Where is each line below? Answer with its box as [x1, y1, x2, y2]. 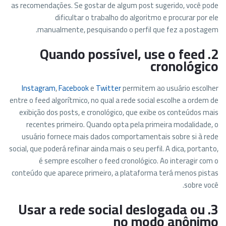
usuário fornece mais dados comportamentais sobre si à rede [22, 129, 218, 144]
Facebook [59, 81, 90, 95]
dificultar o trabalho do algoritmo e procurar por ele [55, 10, 218, 25]
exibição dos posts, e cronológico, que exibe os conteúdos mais [19, 105, 218, 120]
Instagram [22, 81, 55, 95]
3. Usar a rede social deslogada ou [18, 197, 205, 222]
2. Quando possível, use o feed [40, 41, 205, 67]
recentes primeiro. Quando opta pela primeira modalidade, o [26, 117, 218, 132]
